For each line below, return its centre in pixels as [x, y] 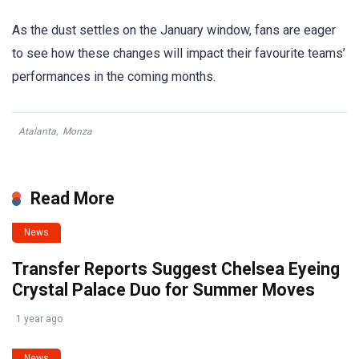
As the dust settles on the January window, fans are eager [174, 30]
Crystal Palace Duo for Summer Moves [163, 290]
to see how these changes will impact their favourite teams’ [179, 54]
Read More [73, 199]
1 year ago [39, 319]
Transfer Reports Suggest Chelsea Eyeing [176, 269]
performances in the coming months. [114, 77]
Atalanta [37, 132]
